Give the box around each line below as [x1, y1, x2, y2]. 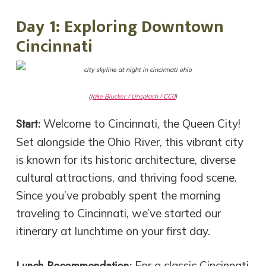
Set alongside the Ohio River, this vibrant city [15, 134, 243, 149]
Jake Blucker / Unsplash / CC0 [90, 91, 176, 100]
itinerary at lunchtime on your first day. [15, 223, 210, 238]
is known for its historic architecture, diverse [15, 152, 236, 167]
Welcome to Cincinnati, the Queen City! [40, 116, 240, 131]
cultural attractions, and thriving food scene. [15, 170, 237, 185]
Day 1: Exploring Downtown [15, 12, 224, 41]
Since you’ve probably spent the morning [15, 188, 220, 202]
